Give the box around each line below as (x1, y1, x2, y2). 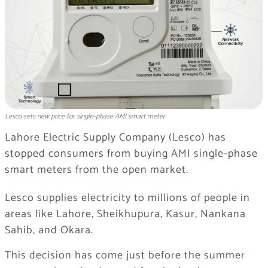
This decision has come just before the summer (4, 246, 245, 265)
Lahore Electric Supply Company (4, 129, 166, 147)
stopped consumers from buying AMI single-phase (4, 145, 258, 163)
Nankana (200, 205, 246, 224)
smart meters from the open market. (4, 161, 188, 179)
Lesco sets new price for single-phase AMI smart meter (4, 111, 165, 123)
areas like (4, 205, 56, 224)
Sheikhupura (96, 205, 160, 224)
